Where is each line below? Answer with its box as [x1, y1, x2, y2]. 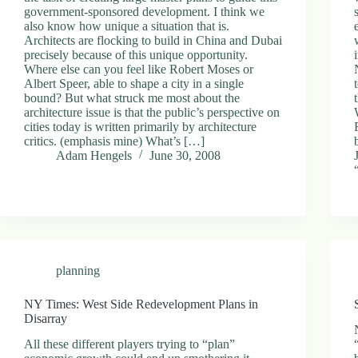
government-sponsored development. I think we [24, 4, 265, 18]
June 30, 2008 [149, 148, 221, 162]
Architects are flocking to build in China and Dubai [24, 33, 282, 47]
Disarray [24, 311, 67, 325]
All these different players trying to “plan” [24, 337, 235, 352]
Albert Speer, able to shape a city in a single [24, 76, 244, 90]
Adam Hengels [56, 148, 132, 162]
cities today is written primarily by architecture [24, 119, 257, 133]
